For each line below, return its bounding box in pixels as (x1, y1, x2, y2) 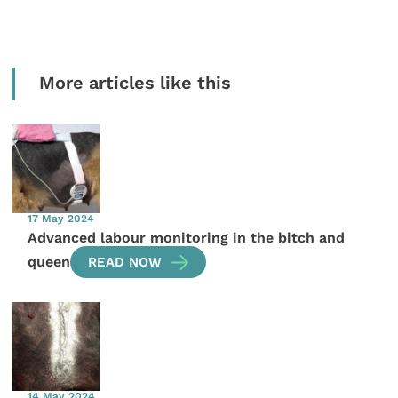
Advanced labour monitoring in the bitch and (28, 228, 346, 246)
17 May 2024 (28, 212, 95, 226)
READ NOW (88, 254, 163, 271)
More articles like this (38, 73, 231, 94)
